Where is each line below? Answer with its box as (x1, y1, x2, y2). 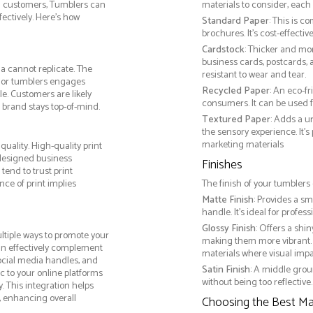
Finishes (201, 154, 242, 176)
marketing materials (201, 137, 284, 154)
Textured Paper (201, 112, 270, 129)
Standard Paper (201, 13, 269, 30)
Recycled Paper (201, 83, 270, 100)
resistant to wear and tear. (201, 67, 306, 84)
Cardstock (201, 42, 245, 59)
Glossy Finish (201, 221, 256, 238)
